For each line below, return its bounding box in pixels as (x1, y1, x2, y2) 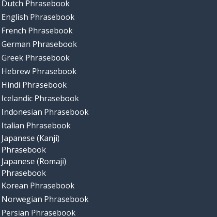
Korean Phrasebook (1, 180, 75, 191)
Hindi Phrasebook (1, 79, 67, 91)
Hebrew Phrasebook (1, 66, 77, 77)
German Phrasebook (1, 39, 77, 50)
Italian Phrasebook (1, 120, 71, 131)
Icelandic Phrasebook (1, 93, 79, 104)
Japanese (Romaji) (1, 156, 66, 167)
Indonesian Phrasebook (1, 107, 89, 118)
